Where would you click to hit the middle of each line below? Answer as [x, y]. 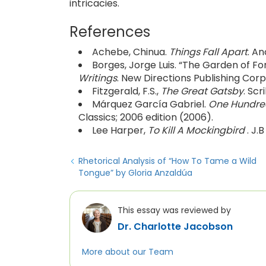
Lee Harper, [119, 130]
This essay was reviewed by [174, 210]
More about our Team [128, 252]
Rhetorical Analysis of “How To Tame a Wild [167, 161]
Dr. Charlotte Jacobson [175, 227]
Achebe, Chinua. [131, 52]
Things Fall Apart [208, 52]
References [110, 32]
